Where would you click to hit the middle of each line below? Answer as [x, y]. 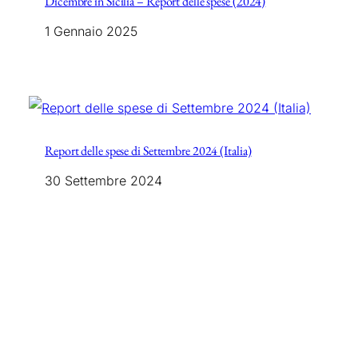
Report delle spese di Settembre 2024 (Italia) [148, 151]
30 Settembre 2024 [103, 181]
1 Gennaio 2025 [91, 31]
